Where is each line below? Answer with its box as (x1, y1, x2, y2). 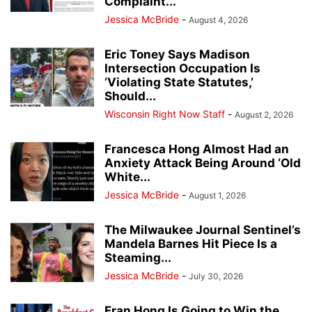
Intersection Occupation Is (104, 61, 260, 75)
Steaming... (104, 251, 171, 265)
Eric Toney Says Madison (104, 47, 250, 61)
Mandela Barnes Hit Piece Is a (104, 237, 277, 251)
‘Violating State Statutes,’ (104, 75, 253, 89)
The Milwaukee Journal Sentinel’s (104, 223, 301, 237)
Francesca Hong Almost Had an (104, 142, 289, 156)
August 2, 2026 (235, 109, 293, 120)
